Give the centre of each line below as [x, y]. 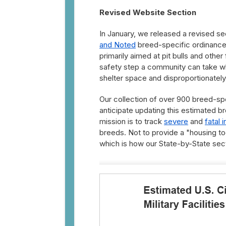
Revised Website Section [148, 12]
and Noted [118, 45]
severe [176, 121]
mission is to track [132, 121]
